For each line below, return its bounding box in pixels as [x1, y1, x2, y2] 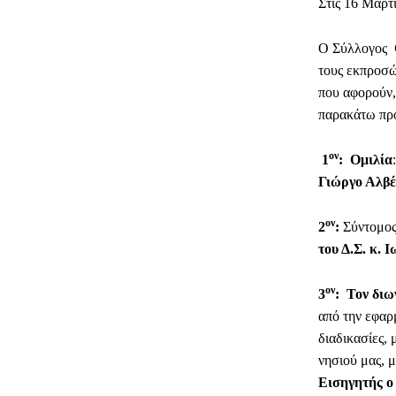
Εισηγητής [318, 374, 383, 390]
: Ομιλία [339, 151, 392, 167]
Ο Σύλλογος [318, 40, 394, 56]
